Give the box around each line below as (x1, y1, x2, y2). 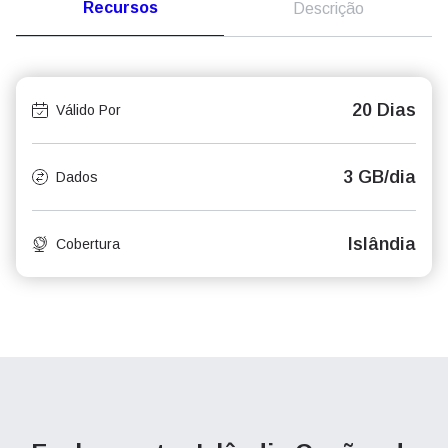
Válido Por (56, 102, 121, 118)
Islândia (348, 234, 416, 254)
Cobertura (56, 236, 120, 252)
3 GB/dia (343, 167, 416, 187)
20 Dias (352, 100, 416, 120)
